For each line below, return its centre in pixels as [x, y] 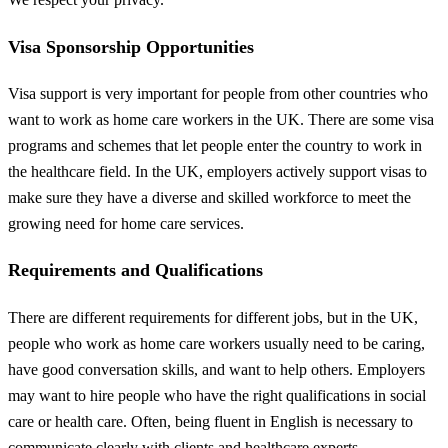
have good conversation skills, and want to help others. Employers [216, 369]
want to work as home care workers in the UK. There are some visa [221, 120]
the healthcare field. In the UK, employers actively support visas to [217, 172]
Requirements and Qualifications [135, 270]
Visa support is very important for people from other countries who [218, 94]
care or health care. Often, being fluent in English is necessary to [210, 421]
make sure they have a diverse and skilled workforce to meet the [209, 198]
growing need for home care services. [126, 224]
